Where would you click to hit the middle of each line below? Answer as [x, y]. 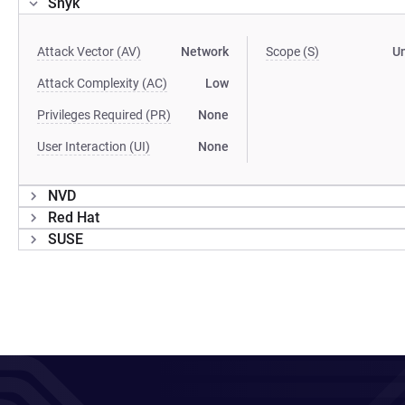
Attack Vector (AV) [89, 52]
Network [205, 52]
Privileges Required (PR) [104, 115]
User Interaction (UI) [94, 146]
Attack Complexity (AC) [102, 83]
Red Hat [74, 217]
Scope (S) [293, 52]
